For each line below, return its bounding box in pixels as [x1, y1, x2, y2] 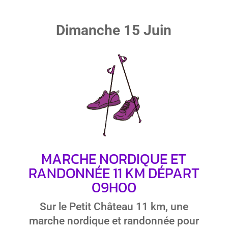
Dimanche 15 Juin [56, 22, 172, 39]
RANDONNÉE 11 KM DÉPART [28, 162, 199, 184]
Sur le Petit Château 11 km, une [39, 201, 188, 213]
